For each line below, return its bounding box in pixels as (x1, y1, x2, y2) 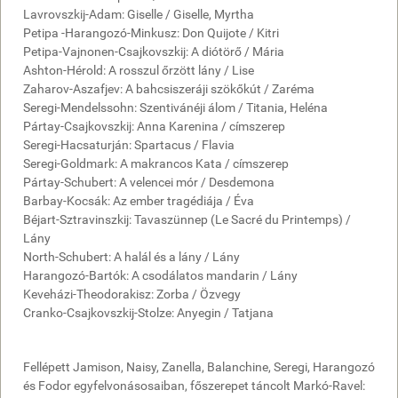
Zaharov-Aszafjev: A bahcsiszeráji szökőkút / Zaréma (23, 81, 314, 96)
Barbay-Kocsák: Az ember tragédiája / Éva (23, 193, 254, 208)
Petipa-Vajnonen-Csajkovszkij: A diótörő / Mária (23, 44, 284, 59)
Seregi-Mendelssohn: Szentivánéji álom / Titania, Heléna (23, 99, 328, 115)
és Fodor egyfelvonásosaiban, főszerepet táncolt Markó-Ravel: (23, 378, 365, 393)
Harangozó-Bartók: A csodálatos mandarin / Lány (23, 267, 298, 283)
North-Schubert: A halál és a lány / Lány (23, 249, 240, 264)
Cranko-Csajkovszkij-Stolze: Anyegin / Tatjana (23, 305, 274, 320)
